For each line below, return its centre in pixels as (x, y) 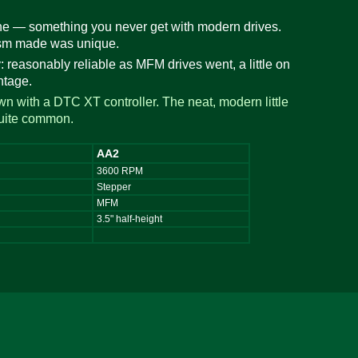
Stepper (114, 187)
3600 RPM (120, 171)
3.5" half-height (130, 219)
